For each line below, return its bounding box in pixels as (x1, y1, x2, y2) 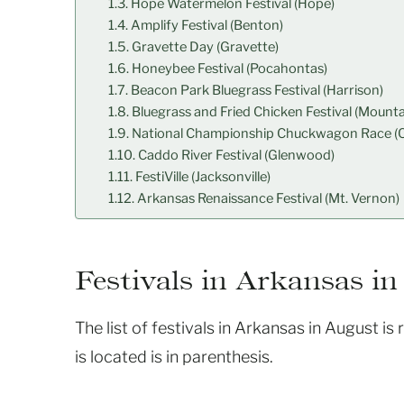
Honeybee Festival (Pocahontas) (131, 60, 327, 78)
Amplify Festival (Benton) (130, 17, 283, 34)
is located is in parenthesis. (75, 347, 273, 367)
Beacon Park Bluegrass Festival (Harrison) (130, 82, 383, 99)
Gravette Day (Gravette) (131, 39, 279, 56)
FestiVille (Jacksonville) (134, 169, 271, 186)
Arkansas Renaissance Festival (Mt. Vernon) (136, 190, 399, 207)
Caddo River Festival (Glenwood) (137, 147, 335, 164)
